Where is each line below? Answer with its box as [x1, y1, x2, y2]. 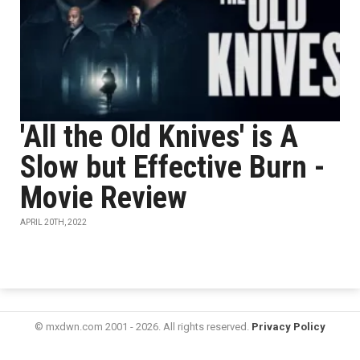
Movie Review [20, 180, 187, 215]
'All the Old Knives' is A [20, 119, 298, 154]
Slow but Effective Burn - [20, 149, 325, 185]
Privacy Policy [252, 321, 325, 333]
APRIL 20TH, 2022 [20, 218, 87, 227]
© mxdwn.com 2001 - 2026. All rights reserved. [35, 321, 252, 333]
